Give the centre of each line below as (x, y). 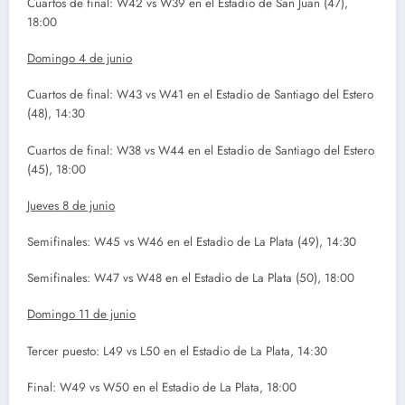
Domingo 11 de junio (81, 315)
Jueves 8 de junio (71, 205)
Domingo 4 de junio (80, 59)
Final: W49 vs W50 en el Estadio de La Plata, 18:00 (162, 387)
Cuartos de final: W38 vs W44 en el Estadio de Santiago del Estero (201, 150)
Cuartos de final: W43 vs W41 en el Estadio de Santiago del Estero (200, 95)
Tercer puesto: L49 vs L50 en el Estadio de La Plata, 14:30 (177, 351)
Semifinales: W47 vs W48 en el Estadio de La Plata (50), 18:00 (191, 278)
